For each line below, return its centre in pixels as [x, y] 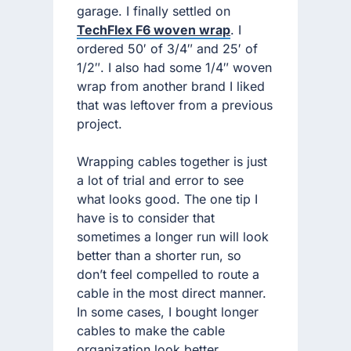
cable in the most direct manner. [172, 293]
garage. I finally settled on [154, 11]
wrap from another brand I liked [171, 86]
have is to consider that [146, 217]
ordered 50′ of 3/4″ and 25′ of [167, 48]
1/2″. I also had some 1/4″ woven [174, 67]
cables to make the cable [151, 330]
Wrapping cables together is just [172, 161]
